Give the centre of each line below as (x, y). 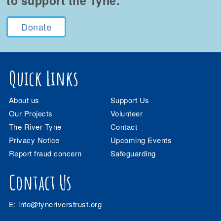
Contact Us (40, 182)
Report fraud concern (45, 153)
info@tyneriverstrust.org (60, 204)
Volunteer (127, 113)
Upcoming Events (141, 140)
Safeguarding (133, 153)
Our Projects (31, 113)
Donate (37, 26)
